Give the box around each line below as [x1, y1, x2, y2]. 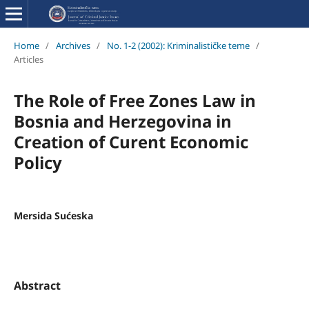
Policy [13, 150, 62, 174]
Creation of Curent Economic [13, 130, 248, 153]
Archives [55, 39, 90, 52]
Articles [13, 52, 43, 66]
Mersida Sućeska [13, 208, 93, 222]
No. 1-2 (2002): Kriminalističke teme [106, 39, 250, 52]
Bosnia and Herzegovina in [13, 109, 232, 132]
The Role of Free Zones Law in [13, 88, 256, 112]
